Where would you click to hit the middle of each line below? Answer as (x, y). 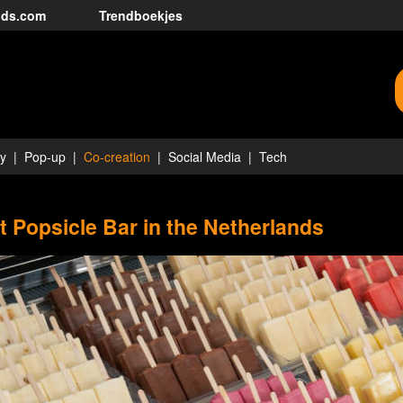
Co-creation (117, 157)
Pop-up (45, 157)
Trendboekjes (141, 15)
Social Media (205, 157)
